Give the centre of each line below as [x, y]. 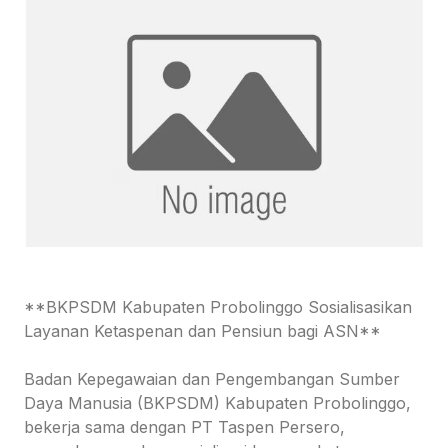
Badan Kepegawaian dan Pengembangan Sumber [212, 379]
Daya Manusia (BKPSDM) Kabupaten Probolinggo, [217, 403]
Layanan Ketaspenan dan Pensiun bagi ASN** [202, 331]
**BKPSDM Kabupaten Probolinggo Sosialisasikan [218, 307]
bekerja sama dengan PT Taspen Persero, [184, 427]
